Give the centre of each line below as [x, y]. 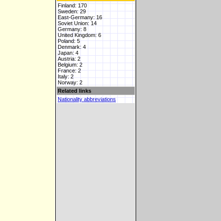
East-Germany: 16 [80, 17]
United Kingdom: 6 [79, 35]
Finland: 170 [72, 5]
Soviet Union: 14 [77, 23]
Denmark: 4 [72, 47]
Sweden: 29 [72, 11]
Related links [74, 91]
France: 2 [69, 71]
